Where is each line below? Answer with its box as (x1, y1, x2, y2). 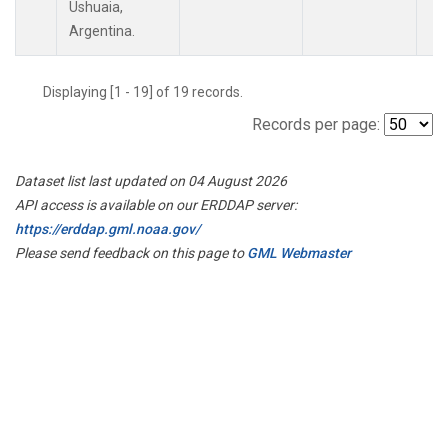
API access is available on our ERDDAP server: (15, 196, 297, 213)
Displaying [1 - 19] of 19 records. (43, 83, 255, 100)
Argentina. (69, 22, 135, 40)
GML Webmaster (247, 244, 351, 261)
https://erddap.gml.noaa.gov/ (15, 220, 200, 237)
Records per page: (252, 114, 380, 134)
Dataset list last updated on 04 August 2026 (15, 172, 287, 189)
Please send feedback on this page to (15, 244, 247, 261)
